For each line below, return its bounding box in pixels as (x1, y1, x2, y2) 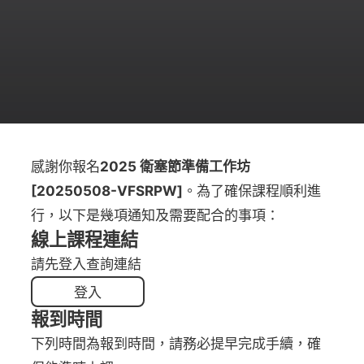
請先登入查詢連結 (31, 255, 142, 273)
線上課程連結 (31, 228, 139, 251)
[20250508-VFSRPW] (31, 182, 184, 200)
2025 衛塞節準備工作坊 (100, 158, 251, 175)
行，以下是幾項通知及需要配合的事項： (31, 206, 280, 224)
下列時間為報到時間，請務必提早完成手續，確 (31, 335, 322, 353)
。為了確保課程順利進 (183, 182, 322, 200)
